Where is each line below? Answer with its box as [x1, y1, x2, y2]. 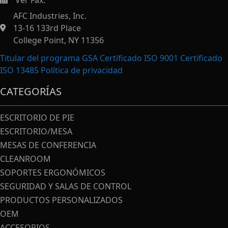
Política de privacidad [41, 65, 123, 76]
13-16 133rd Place [13, 22, 81, 34]
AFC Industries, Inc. [13, 10, 87, 22]
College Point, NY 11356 [13, 35, 104, 46]
